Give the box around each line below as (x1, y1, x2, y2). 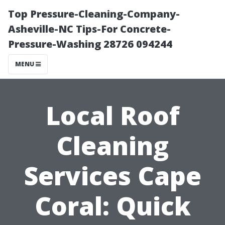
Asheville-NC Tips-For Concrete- (8, 22, 171, 36)
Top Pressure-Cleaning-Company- (8, 7, 180, 21)
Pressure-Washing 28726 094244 (8, 37, 172, 51)
